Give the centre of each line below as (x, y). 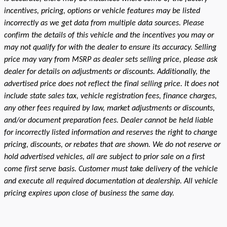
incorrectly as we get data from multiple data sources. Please (104, 23)
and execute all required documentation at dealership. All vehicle (111, 181)
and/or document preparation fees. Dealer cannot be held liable (109, 120)
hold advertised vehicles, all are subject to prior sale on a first (104, 157)
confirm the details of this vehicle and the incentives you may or (109, 35)
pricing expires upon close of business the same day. (89, 193)
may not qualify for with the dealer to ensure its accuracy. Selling (110, 47)
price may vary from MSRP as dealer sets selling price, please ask (111, 60)
